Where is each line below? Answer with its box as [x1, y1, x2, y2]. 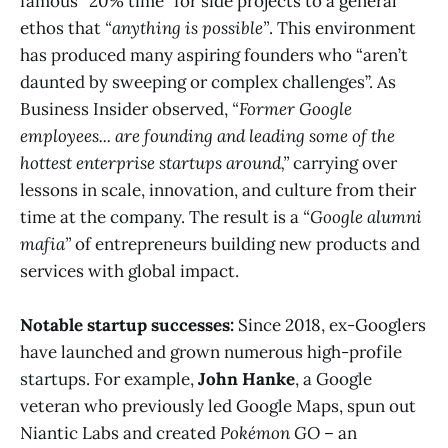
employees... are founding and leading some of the [20, 124, 395, 147]
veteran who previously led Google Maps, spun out [20, 395, 416, 418]
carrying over [289, 151, 397, 174]
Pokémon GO [220, 422, 320, 445]
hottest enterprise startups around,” [20, 151, 289, 174]
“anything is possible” [105, 16, 269, 39]
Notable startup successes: [20, 314, 234, 337]
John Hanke [198, 368, 295, 391]
